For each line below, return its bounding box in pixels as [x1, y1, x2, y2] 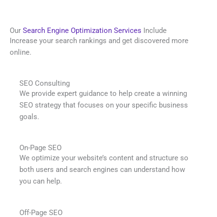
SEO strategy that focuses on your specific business [19, 100, 188, 109]
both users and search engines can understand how [19, 165, 185, 174]
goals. [19, 112, 39, 121]
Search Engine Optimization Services [23, 26, 141, 35]
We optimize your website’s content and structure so [19, 154, 188, 163]
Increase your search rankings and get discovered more [10, 36, 188, 45]
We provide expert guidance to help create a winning [19, 89, 187, 98]
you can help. [19, 177, 62, 186]
